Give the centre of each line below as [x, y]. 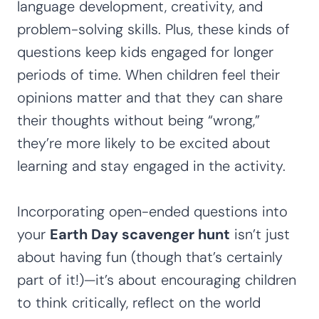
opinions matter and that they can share [150, 97]
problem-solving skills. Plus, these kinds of [153, 29]
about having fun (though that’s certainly [150, 257]
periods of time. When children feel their [148, 74]
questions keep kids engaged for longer [145, 52]
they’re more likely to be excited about [144, 143]
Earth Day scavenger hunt [140, 234]
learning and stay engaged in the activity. [151, 166]
